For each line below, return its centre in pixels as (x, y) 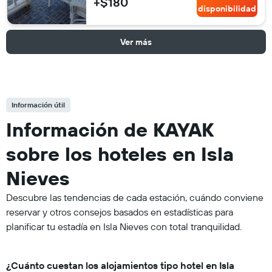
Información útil (38, 104)
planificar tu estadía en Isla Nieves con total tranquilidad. (124, 226)
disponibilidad (227, 9)
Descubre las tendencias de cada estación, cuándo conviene (135, 197)
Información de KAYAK (110, 129)
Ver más (136, 42)
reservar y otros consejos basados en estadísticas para (120, 212)
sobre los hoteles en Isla (120, 153)
